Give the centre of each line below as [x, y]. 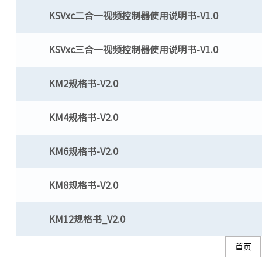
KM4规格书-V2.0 [83, 118]
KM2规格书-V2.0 [83, 84]
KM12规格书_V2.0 [87, 219]
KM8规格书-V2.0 [83, 185]
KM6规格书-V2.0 [83, 151]
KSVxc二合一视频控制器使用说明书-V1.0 [133, 16]
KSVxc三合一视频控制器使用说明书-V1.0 [133, 50]
